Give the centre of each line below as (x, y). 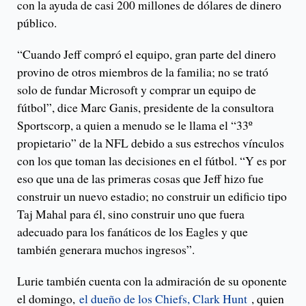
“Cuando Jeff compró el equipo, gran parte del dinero (147, 54)
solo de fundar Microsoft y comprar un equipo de (137, 90)
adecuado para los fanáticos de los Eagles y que (133, 232)
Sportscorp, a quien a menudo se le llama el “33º (135, 125)
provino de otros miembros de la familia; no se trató (143, 72)
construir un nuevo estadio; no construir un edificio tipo (152, 196)
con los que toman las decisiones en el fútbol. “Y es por (152, 161)
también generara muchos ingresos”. (106, 250)
